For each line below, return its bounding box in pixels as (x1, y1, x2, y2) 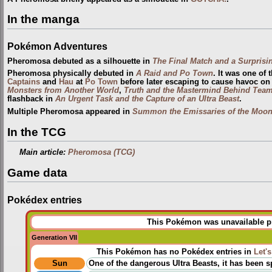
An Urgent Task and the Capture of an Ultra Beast (55, 95, 239, 104)
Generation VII (31, 234, 77, 242)
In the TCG (7, 125, 66, 138)
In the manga (7, 13, 80, 26)
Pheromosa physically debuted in (7, 69, 136, 78)
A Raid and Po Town (136, 69, 213, 78)
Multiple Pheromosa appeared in (7, 107, 132, 116)
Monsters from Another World (7, 86, 119, 95)
